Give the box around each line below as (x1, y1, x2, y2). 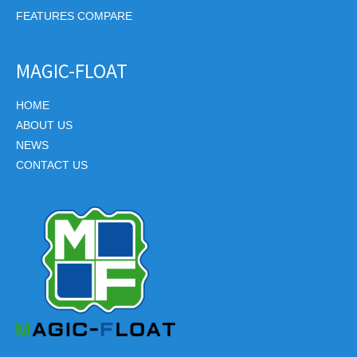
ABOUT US (16, 120, 73, 132)
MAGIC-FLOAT (16, 57, 127, 83)
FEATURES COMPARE (16, 10, 132, 23)
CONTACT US (16, 159, 88, 172)
